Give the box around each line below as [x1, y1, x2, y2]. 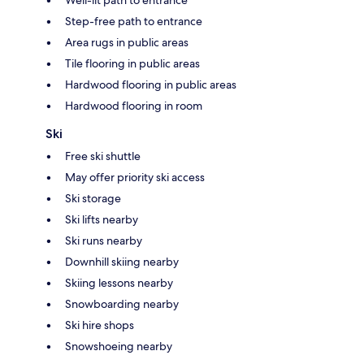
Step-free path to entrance [65, 13, 202, 28]
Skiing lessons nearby [65, 275, 173, 290]
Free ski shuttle [65, 148, 141, 163]
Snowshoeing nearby [65, 338, 172, 353]
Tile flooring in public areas [65, 55, 200, 71]
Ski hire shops [65, 317, 134, 332]
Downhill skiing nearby [65, 253, 179, 269]
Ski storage [65, 190, 121, 206]
